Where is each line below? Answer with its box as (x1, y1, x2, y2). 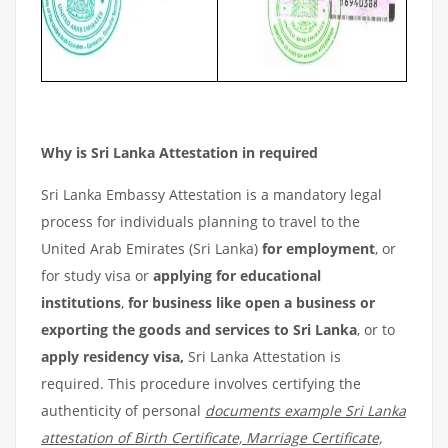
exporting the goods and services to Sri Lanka (41, 320, 357, 339)
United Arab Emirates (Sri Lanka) (41, 239, 262, 258)
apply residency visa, (41, 347, 188, 366)
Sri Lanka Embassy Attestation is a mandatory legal (41, 185, 382, 204)
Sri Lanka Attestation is (188, 347, 341, 366)
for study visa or (41, 266, 153, 285)
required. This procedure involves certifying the (41, 374, 361, 393)
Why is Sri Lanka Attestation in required (41, 143, 318, 162)
